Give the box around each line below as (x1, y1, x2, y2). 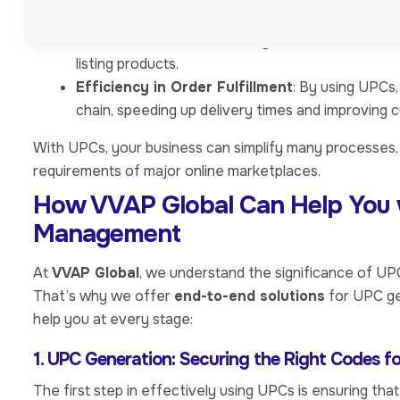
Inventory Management (76, 8, 243, 28)
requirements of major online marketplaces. (33, 162, 321, 181)
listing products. (76, 54, 179, 74)
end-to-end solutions (174, 287, 325, 306)
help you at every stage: (33, 310, 193, 329)
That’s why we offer (33, 287, 174, 306)
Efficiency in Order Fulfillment (76, 78, 293, 97)
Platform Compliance (76, 31, 227, 51)
